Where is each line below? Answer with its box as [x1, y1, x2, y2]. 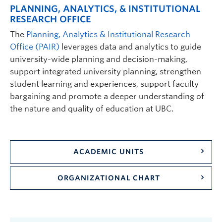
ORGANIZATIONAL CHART [57, 173, 160, 182]
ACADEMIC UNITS [73, 147, 144, 156]
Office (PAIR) [10, 42, 59, 52]
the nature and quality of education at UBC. [10, 104, 173, 113]
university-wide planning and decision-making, [10, 54, 187, 64]
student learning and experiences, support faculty [10, 79, 199, 89]
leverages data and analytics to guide [59, 42, 201, 52]
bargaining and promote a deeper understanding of [10, 91, 204, 101]
